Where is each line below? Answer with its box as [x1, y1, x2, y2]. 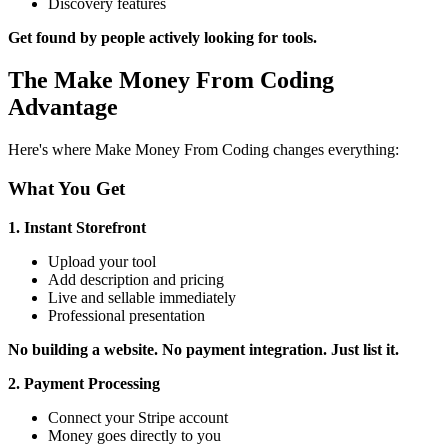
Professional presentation [48, 306, 205, 324]
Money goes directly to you [48, 426, 221, 444]
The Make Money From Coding [8, 67, 334, 94]
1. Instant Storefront [8, 218, 146, 236]
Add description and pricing [48, 270, 224, 288]
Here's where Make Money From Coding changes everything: [8, 141, 399, 159]
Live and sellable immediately [48, 288, 236, 306]
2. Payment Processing [8, 374, 160, 392]
